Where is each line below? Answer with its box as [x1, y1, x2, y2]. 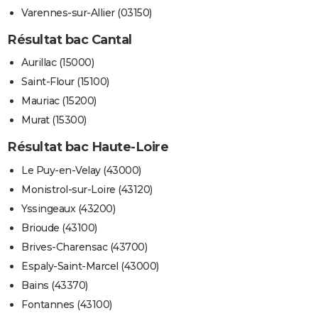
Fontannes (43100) [21, 297, 112, 311]
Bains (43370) [21, 278, 88, 292]
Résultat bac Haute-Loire [7, 139, 168, 155]
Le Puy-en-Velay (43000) [21, 163, 141, 177]
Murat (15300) [21, 114, 87, 127]
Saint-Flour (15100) [21, 75, 109, 89]
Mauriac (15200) [21, 94, 97, 108]
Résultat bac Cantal [7, 31, 132, 48]
